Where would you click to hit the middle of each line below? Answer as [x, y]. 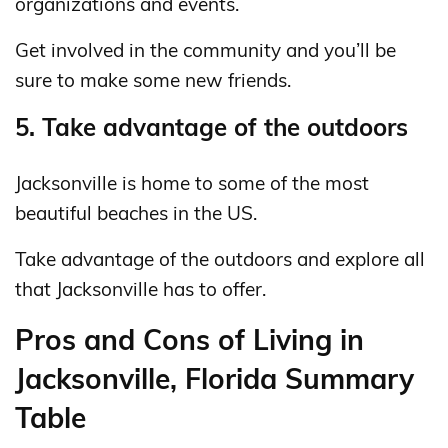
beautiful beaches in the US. [136, 213]
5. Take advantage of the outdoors [211, 127]
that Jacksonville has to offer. [140, 289]
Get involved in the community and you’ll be [205, 50]
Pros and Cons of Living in [189, 340]
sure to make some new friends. [153, 80]
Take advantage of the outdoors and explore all [220, 259]
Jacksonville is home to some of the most [192, 183]
